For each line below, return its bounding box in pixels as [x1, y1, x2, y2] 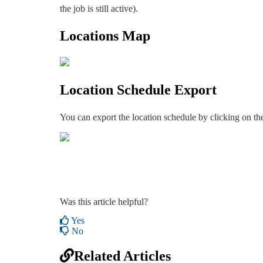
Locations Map [60, 28, 150, 43]
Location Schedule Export [60, 82, 217, 98]
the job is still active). [60, 3, 138, 14]
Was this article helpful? [60, 197, 148, 207]
